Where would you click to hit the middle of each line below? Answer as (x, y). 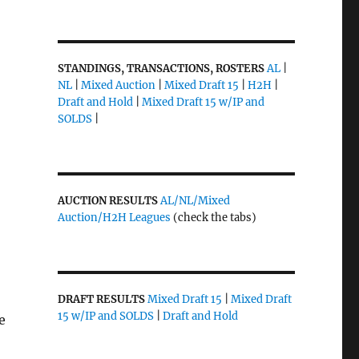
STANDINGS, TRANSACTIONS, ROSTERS (161, 69)
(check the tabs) (213, 218)
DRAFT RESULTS (101, 300)
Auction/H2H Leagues (114, 218)
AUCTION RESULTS (109, 201)
